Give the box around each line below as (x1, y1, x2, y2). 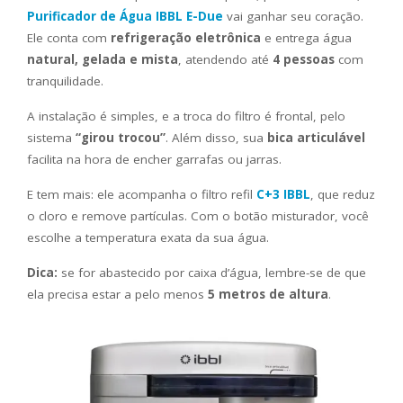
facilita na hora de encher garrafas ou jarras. (27, 151, 282, 168)
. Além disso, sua (166, 130, 267, 147)
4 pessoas (273, 51, 335, 68)
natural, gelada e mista (27, 51, 178, 68)
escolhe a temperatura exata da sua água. (27, 229, 269, 246)
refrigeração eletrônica (111, 30, 261, 47)
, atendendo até (178, 51, 273, 68)
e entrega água (261, 30, 352, 47)
